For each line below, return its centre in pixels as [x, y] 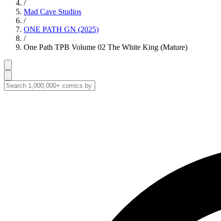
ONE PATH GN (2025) [61, 29]
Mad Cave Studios [53, 12]
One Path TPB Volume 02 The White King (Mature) [106, 47]
